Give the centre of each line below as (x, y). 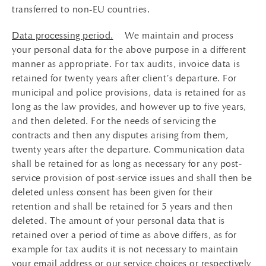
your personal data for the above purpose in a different (129, 50)
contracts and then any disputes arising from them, (120, 135)
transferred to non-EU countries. (81, 9)
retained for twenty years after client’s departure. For (124, 78)
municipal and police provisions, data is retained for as (129, 92)
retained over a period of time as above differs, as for (124, 235)
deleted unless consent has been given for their (113, 192)
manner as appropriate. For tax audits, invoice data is (126, 64)
